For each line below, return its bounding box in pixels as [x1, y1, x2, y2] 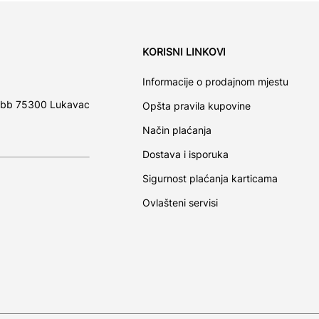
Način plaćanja [142, 123, 211, 136]
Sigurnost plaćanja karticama [142, 172, 278, 184]
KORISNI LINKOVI [142, 45, 226, 58]
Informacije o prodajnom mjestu [142, 75, 288, 88]
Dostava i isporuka [142, 147, 229, 160]
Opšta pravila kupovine [142, 99, 251, 112]
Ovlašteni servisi [142, 196, 218, 209]
